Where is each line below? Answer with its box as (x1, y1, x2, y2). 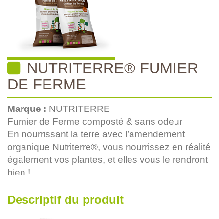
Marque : (7, 103, 49, 114)
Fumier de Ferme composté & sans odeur (7, 116, 182, 127)
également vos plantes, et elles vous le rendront (7, 154, 208, 165)
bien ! (7, 167, 30, 177)
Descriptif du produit (7, 193, 124, 206)
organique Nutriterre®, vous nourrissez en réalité (7, 141, 211, 152)
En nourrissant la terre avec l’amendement (7, 129, 185, 139)
